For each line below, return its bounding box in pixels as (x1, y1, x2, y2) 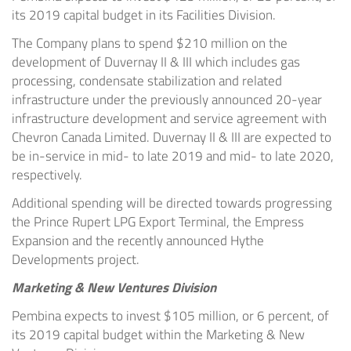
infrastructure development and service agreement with (12, 108, 327, 129)
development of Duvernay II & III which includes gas (12, 52, 300, 73)
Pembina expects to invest (12, 306, 164, 327)
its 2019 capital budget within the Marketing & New (12, 324, 305, 346)
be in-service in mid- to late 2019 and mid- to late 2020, (12, 146, 334, 167)
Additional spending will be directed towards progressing (12, 193, 332, 214)
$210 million (176, 33, 248, 54)
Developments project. (12, 249, 139, 270)
